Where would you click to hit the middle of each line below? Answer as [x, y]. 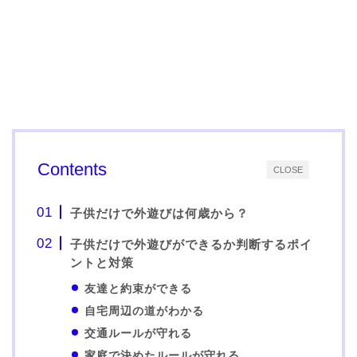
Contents [72, 170]
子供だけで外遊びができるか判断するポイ [192, 245]
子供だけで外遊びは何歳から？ [160, 214]
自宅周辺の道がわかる [145, 311]
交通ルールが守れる [139, 333]
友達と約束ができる [139, 289]
